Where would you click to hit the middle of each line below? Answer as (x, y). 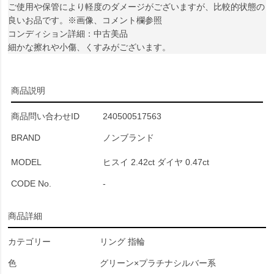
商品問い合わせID (45, 116)
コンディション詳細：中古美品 (68, 34)
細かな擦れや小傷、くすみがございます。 (89, 47)
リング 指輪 (122, 242)
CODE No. (31, 183)
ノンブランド (128, 138)
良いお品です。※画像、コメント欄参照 (85, 20)
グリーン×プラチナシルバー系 (158, 263)
